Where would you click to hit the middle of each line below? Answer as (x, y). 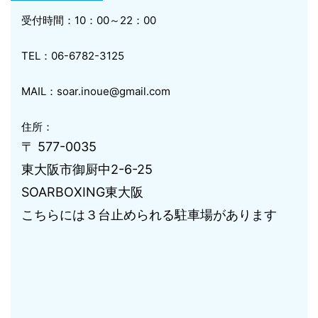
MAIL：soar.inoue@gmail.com (96, 91)
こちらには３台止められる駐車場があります (149, 215)
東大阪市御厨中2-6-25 (87, 169)
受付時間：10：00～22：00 (89, 20)
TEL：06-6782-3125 (73, 56)
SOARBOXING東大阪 (82, 192)
